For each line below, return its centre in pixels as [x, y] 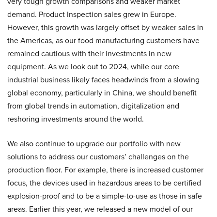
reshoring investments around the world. [76, 119]
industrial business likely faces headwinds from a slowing [103, 80]
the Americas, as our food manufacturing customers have [103, 40]
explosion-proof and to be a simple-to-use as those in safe [105, 196]
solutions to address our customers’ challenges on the [98, 157]
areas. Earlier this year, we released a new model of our [100, 209]
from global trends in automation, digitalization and [93, 106]
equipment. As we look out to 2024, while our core [93, 67]
